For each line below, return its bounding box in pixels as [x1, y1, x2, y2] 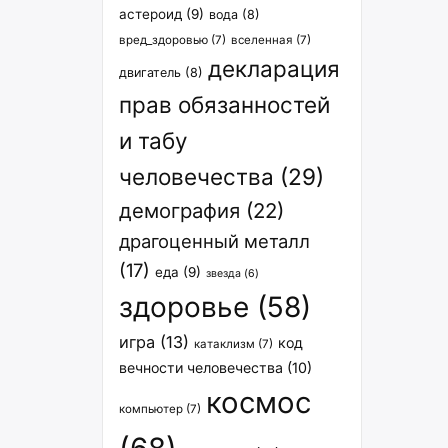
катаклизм [194, 337, 255, 351]
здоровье [119, 290, 249, 324]
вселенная [231, 33, 293, 47]
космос [206, 385, 311, 420]
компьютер [119, 402, 183, 416]
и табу [119, 127, 188, 154]
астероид [119, 6, 182, 22]
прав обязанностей [119, 91, 330, 118]
